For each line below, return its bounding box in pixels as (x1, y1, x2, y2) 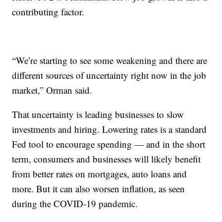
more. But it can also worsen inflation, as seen (12, 182, 185, 195)
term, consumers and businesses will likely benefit (12, 152, 201, 165)
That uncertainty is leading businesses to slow (12, 108, 184, 120)
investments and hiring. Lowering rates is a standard (12, 122, 207, 135)
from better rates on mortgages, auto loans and (12, 167, 187, 180)
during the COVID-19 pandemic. (12, 197, 138, 210)
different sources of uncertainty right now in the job (12, 68, 207, 81)
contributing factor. (12, 5, 85, 18)
